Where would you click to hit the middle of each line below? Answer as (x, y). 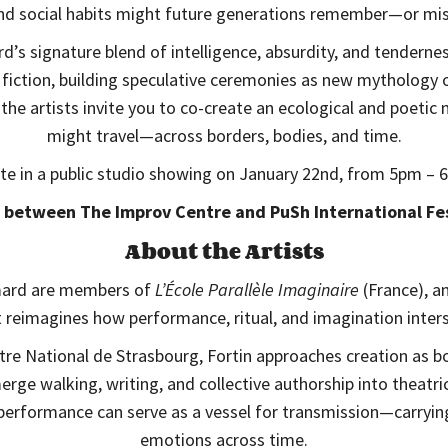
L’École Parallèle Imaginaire (256, 289)
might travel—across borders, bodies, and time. (224, 135)
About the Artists (224, 250)
